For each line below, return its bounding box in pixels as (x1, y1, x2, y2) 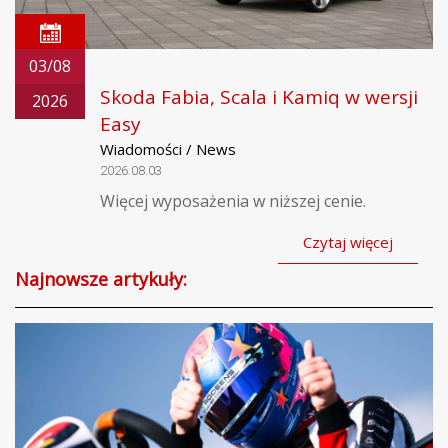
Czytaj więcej (303, 232, 393, 253)
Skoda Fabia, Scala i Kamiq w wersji (100, 84, 418, 111)
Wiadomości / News (100, 139, 236, 160)
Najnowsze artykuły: (15, 267, 187, 292)
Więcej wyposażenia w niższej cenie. (100, 190, 366, 213)
